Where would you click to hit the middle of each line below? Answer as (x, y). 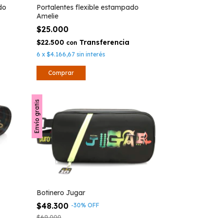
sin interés (91, 54)
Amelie (47, 16)
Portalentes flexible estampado (87, 7)
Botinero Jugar (61, 193)
